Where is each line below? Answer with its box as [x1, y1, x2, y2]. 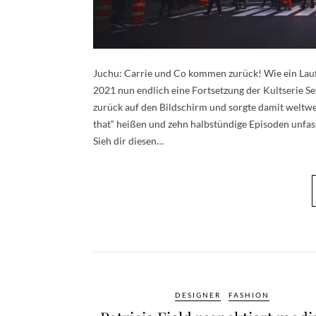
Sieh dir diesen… [93, 134, 164, 147]
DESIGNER [174, 290, 221, 299]
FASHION [228, 290, 269, 299]
